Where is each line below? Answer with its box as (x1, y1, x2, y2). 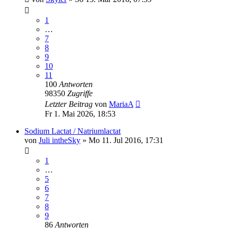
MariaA (109, 99, 133, 108)
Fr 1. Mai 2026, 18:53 (45, 109, 116, 118)
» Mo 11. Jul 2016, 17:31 (80, 135, 163, 145)
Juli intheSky (39, 135, 80, 145)
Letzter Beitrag (45, 99, 95, 108)
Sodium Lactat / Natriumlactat (24, 126, 121, 135)
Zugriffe (67, 89, 93, 98)
